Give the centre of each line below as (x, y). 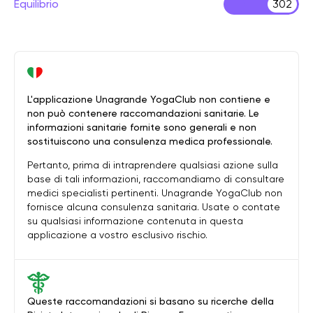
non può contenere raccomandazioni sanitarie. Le (143, 113)
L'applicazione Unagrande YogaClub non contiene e (149, 99)
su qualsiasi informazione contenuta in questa (135, 221)
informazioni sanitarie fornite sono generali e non (142, 127)
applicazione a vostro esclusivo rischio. (117, 235)
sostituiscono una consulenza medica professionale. (150, 141)
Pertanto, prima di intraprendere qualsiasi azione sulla (153, 165)
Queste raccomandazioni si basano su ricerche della (151, 301)
